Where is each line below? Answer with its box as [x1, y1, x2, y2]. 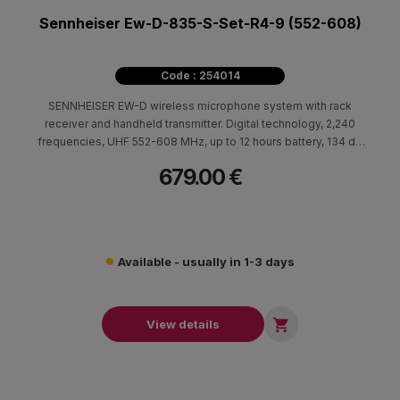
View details [146, 317, 220, 332]
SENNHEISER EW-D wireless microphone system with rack [48, 99, 352, 113]
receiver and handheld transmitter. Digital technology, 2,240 [45, 117, 355, 131]
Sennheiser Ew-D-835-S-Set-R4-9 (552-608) [38, 14, 362, 33]
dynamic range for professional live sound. [87, 153, 312, 167]
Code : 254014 [160, 69, 240, 83]
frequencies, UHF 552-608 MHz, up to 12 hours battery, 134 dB [37, 135, 362, 149]
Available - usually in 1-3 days [117, 254, 295, 270]
